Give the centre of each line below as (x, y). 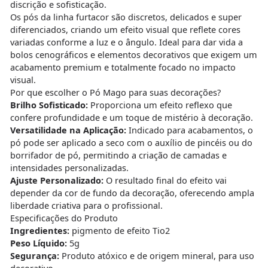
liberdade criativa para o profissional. (86, 205)
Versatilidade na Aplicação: (68, 130)
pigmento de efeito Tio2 (119, 231)
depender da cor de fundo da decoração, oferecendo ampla (132, 193)
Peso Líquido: (38, 243)
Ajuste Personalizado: (57, 180)
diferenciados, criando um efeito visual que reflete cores (125, 30)
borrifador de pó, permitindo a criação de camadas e (118, 155)
